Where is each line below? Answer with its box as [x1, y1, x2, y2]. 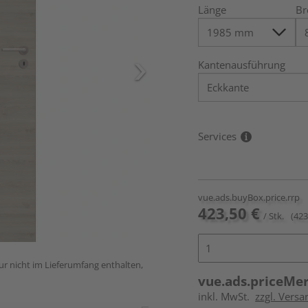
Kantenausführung [198, 58, 286, 71]
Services [198, 129, 237, 143]
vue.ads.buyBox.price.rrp [198, 191, 300, 203]
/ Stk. [263, 210, 285, 222]
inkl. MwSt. [198, 289, 256, 303]
